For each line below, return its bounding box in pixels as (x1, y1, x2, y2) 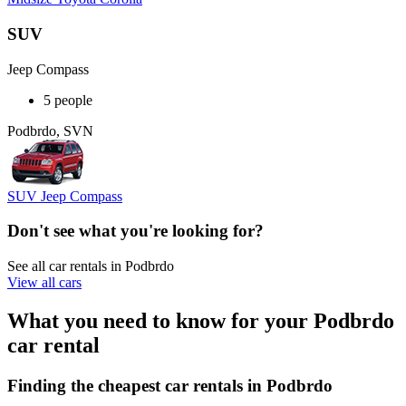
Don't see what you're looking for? (7, 221, 264, 241)
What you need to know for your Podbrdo (7, 308, 394, 333)
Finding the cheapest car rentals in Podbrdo (7, 375, 333, 395)
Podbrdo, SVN (7, 122, 93, 139)
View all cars (7, 275, 82, 291)
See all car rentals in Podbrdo (7, 258, 174, 275)
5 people (43, 92, 92, 108)
